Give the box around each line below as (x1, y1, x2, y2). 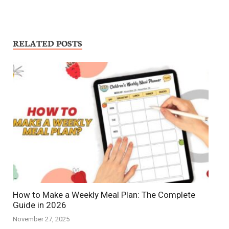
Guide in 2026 (13, 199, 66, 210)
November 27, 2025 (13, 215, 70, 223)
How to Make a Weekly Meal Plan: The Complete (13, 189, 195, 200)
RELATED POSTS (13, 37, 82, 49)
